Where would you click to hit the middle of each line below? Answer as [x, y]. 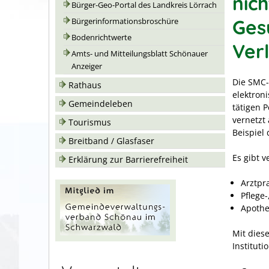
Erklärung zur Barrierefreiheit [128, 159]
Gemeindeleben [101, 104]
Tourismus [90, 122]
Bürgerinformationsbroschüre [125, 21]
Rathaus [85, 85]
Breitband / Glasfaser [111, 141]
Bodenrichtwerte [101, 38]
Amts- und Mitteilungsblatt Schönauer [140, 54]
